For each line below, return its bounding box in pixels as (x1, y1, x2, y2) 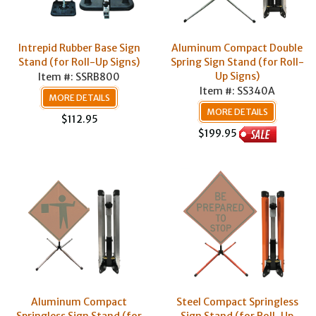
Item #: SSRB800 (38, 71, 120, 83)
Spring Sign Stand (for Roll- (170, 56, 304, 68)
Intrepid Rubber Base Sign (18, 42, 140, 54)
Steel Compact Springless (176, 296, 298, 308)
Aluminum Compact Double (171, 42, 303, 54)
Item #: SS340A (199, 85, 275, 97)
